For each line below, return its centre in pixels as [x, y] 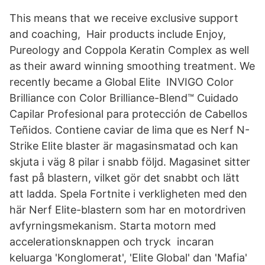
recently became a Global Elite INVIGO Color [122, 82]
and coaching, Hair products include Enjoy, [118, 34]
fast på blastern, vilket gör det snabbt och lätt [125, 178]
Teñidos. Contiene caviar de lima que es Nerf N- [130, 130]
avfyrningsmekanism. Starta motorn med [113, 226]
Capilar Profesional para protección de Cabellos [128, 114]
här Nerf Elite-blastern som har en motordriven [128, 210]
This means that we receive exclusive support [124, 18]
